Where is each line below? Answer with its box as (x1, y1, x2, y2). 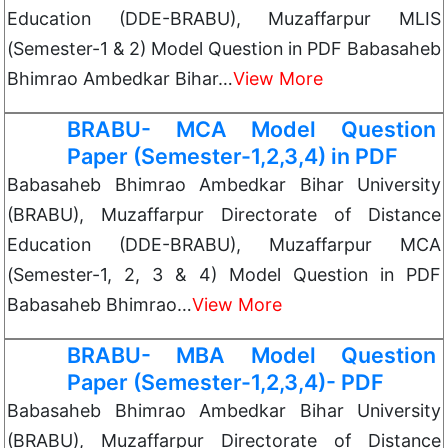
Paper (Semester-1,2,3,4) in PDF (67, 143, 398, 169)
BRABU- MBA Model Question (67, 342, 436, 368)
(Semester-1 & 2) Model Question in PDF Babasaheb (7, 38, 441, 59)
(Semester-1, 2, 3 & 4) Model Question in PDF (7, 264, 441, 285)
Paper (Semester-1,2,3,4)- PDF (67, 369, 384, 395)
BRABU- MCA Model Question (67, 116, 436, 142)
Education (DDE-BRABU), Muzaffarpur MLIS (7, 8, 441, 29)
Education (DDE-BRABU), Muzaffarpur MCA (7, 234, 441, 255)
